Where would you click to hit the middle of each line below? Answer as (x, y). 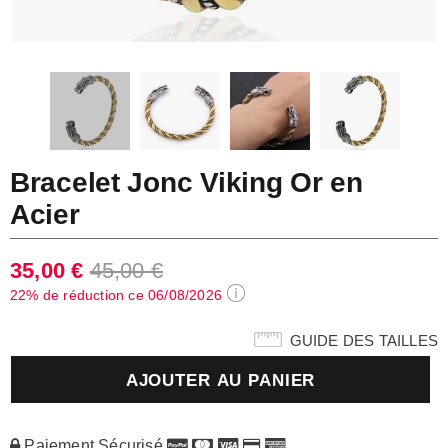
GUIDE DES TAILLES (363, 341)
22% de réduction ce (79, 295)
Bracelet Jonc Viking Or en (186, 182)
